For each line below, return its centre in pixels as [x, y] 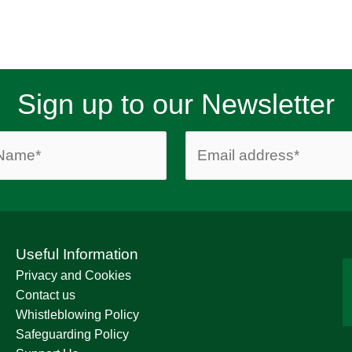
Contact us [46, 295]
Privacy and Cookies [73, 276]
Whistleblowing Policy [77, 315]
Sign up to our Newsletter [176, 104]
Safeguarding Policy [72, 335]
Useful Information [77, 255]
